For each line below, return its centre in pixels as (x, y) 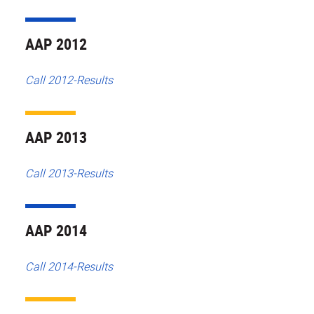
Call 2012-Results (69, 80)
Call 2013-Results (69, 173)
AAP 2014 (56, 230)
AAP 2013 (56, 137)
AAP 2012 (56, 44)
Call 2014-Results (69, 266)
